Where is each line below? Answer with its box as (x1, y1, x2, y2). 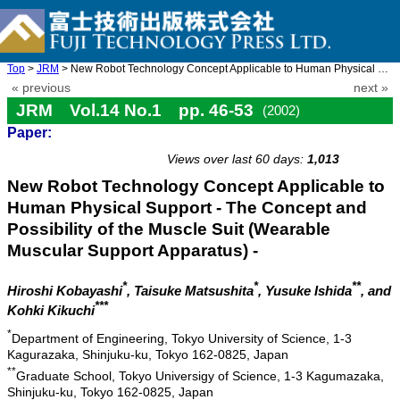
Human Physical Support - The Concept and (7, 198, 367, 217)
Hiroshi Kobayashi (7, 283, 122, 299)
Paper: (7, 125, 52, 140)
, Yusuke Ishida (258, 283, 352, 299)
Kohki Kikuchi (7, 303, 95, 319)
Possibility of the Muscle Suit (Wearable (7, 220, 330, 238)
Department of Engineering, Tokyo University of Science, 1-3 (12, 330, 352, 346)
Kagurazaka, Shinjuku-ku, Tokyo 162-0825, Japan (7, 346, 288, 362)
